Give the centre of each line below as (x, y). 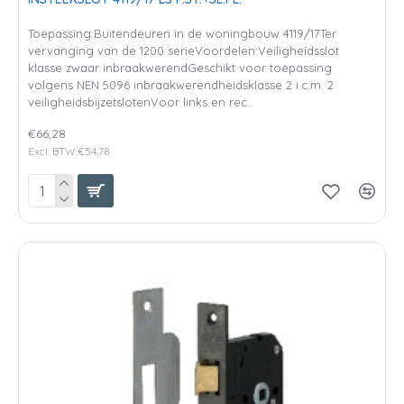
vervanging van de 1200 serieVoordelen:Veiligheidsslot (184, 50)
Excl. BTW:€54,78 (69, 151)
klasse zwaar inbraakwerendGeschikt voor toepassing (180, 67)
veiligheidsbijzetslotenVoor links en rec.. (140, 101)
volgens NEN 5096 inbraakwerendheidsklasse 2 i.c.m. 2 (181, 84)
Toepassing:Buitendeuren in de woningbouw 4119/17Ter (182, 33)
